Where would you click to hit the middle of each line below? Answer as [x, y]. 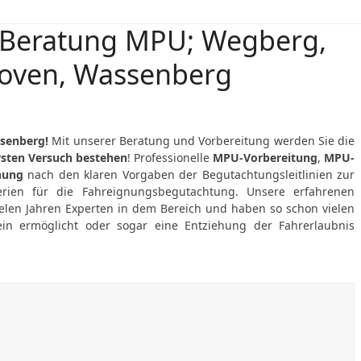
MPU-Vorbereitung [263, 158]
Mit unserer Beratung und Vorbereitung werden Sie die [201, 141]
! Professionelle [168, 158]
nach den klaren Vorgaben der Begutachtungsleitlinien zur [189, 174]
